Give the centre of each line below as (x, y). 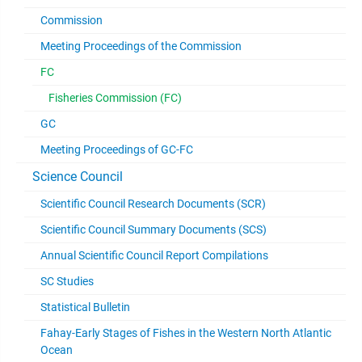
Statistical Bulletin (85, 307)
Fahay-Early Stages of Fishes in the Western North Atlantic (186, 333)
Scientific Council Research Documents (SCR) (153, 204)
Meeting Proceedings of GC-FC (117, 149)
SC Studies (67, 281)
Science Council (78, 177)
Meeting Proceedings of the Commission (141, 46)
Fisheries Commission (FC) (115, 98)
